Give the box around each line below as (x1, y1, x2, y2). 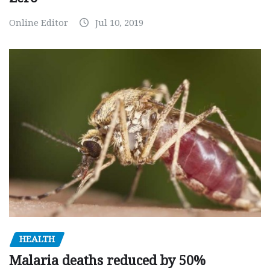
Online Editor (9, 17, 68, 29)
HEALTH (19, 233, 55, 245)
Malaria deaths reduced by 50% (9, 253, 206, 269)
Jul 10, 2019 (95, 17, 143, 29)
